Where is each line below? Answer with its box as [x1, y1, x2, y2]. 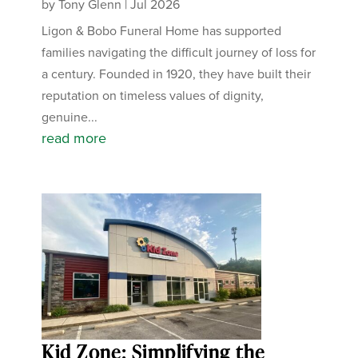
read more [42, 127, 107, 149]
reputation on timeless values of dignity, [42, 86, 265, 105]
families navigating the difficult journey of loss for [42, 42, 316, 62]
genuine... [42, 107, 98, 126]
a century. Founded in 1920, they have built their [42, 64, 312, 83]
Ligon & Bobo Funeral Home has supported [42, 21, 282, 40]
